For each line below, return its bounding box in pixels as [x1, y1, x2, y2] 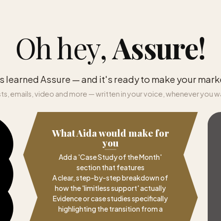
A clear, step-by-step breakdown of [52, 173, 169, 182]
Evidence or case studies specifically [53, 193, 168, 203]
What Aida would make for [51, 126, 169, 139]
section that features [76, 162, 145, 172]
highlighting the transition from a [58, 204, 163, 213]
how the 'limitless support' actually [55, 183, 166, 192]
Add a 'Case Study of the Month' [59, 152, 162, 161]
